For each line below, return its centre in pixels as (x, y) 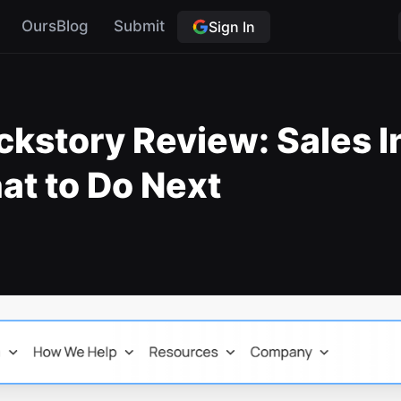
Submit (139, 26)
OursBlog (55, 26)
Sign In (231, 26)
